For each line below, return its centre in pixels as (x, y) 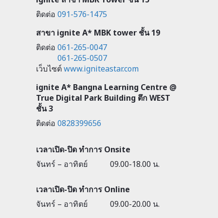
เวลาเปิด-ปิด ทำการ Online (83, 190)
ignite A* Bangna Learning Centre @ (106, 87)
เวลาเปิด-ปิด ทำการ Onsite (83, 150)
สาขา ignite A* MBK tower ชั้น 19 (98, 33)
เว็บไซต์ (49, 69)
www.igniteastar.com (101, 69)
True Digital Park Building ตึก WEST (103, 98)
